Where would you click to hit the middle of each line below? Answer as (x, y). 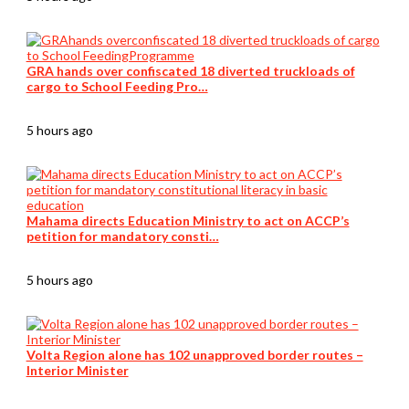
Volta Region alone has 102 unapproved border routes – (194, 355)
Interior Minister (77, 371)
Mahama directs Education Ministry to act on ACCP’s (188, 221)
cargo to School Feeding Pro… (117, 87)
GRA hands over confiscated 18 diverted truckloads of (190, 71)
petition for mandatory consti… (122, 236)
